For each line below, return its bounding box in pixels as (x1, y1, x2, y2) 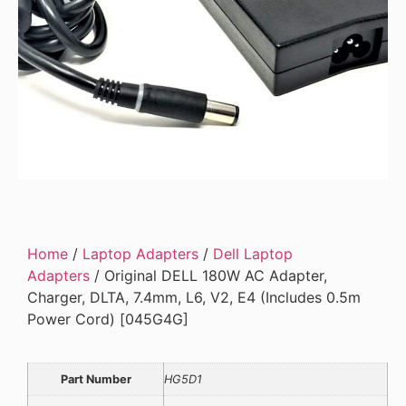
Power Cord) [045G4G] (27, 310, 188, 329)
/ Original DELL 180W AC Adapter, (90, 266, 327, 285)
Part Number (60, 372, 131, 387)
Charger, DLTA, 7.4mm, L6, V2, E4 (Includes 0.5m (27, 288, 361, 307)
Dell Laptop (213, 245, 293, 264)
